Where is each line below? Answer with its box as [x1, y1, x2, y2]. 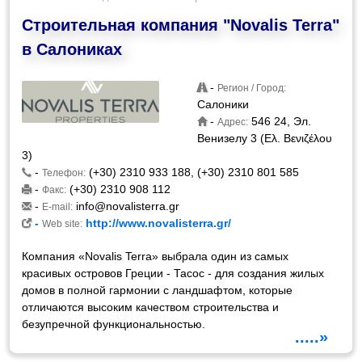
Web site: [42, 218, 83, 229]
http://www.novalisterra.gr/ [82, 217, 232, 229]
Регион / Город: [217, 82, 287, 94]
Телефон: [42, 167, 86, 179]
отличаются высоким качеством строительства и [22, 301, 280, 314]
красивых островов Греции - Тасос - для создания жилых [22, 267, 325, 280]
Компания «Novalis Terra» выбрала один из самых [22, 250, 289, 263]
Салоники [197, 98, 250, 111]
